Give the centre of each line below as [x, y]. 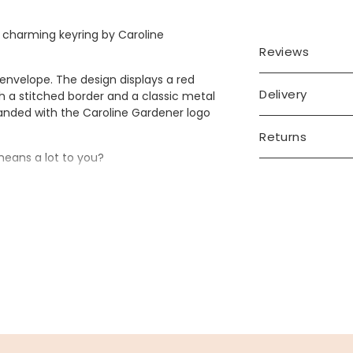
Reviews [284, 51]
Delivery [283, 94]
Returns [283, 136]
